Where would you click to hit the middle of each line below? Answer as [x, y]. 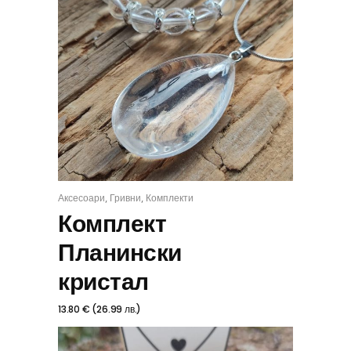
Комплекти [170, 198]
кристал [103, 282]
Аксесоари [81, 198]
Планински [120, 253]
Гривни [125, 198]
